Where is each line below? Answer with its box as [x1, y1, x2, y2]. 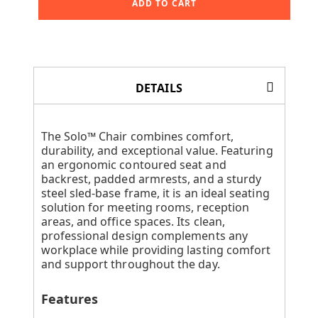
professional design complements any [40, 227, 248, 243]
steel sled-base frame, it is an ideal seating [40, 185, 270, 201]
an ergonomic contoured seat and [40, 156, 226, 172]
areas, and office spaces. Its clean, [40, 213, 226, 229]
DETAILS [135, 79, 183, 96]
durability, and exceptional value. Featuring [40, 142, 273, 158]
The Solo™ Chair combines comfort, [40, 128, 234, 144]
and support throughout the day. [40, 256, 220, 272]
